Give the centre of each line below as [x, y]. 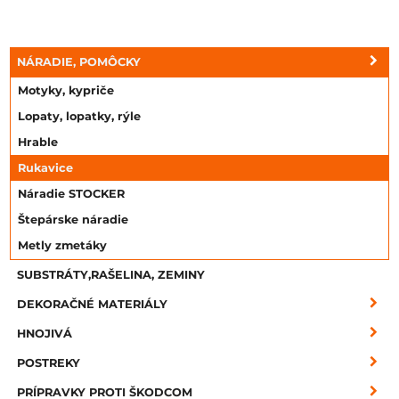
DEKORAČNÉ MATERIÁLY [92, 304]
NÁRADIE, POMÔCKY [79, 61]
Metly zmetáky [62, 245]
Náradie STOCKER [71, 193]
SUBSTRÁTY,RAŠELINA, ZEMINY [111, 274]
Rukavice [45, 167]
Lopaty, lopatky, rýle [79, 116]
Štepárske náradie [73, 219]
